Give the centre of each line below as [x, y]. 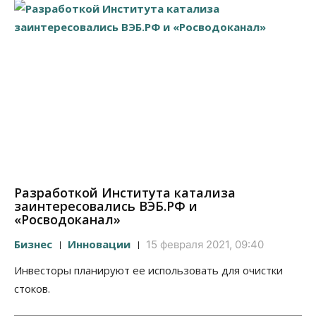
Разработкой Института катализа [125, 193]
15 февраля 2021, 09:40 [205, 245]
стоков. [32, 289]
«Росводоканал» [67, 220]
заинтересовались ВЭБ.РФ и [106, 206]
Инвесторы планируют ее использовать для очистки [148, 271]
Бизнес [33, 244]
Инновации [99, 244]
